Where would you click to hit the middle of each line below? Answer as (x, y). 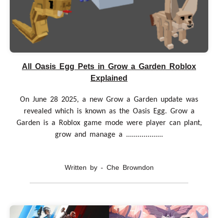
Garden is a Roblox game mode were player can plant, (109, 123)
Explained (109, 78)
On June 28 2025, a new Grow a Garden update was (109, 100)
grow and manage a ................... (109, 135)
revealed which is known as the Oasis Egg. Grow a (109, 112)
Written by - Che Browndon (109, 168)
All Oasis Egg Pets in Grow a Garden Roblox (109, 67)
